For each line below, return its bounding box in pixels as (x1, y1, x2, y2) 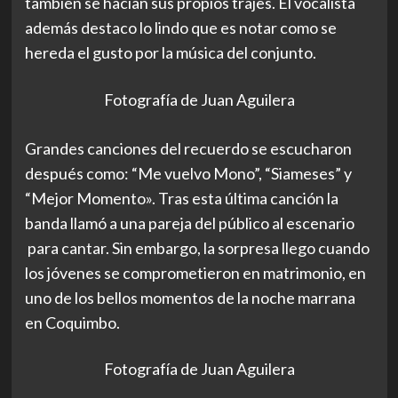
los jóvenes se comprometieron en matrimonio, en (24, 262, 366, 283)
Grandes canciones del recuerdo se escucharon (24, 138, 352, 158)
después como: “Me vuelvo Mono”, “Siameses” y (24, 163, 352, 183)
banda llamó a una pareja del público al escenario (24, 212, 354, 233)
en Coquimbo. (24, 312, 120, 332)
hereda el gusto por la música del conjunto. (24, 43, 319, 63)
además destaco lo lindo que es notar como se (24, 18, 337, 38)
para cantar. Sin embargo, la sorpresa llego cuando (24, 237, 370, 258)
